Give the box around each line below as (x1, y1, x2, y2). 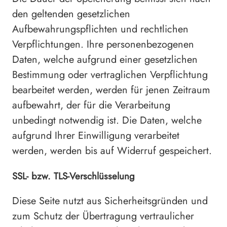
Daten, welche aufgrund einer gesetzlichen (12, 52, 198, 67)
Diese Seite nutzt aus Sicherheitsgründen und (12, 193, 208, 208)
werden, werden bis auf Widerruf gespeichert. (12, 143, 212, 159)
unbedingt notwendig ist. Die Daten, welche (12, 113, 202, 128)
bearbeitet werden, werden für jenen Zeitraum (12, 83, 210, 98)
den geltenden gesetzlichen (12, 7, 130, 22)
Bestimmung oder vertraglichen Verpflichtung (12, 67, 208, 83)
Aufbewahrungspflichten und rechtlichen (12, 22, 188, 37)
